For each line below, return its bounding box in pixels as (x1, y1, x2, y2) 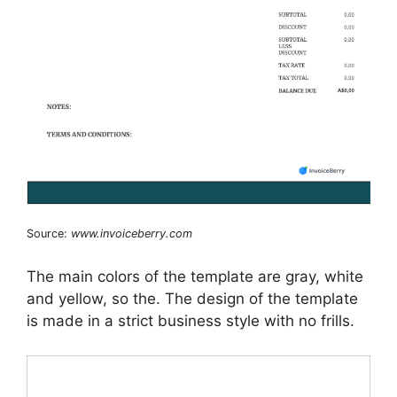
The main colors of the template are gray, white (27, 268, 363, 286)
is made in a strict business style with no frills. (27, 312, 354, 331)
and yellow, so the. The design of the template (27, 290, 358, 308)
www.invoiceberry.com (71, 226, 192, 240)
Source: (27, 226, 71, 240)
